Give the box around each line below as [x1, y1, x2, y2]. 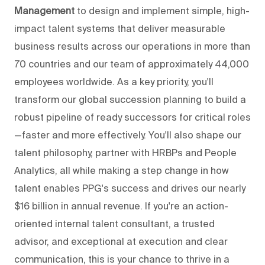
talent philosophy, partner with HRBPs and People [14, 147, 237, 158]
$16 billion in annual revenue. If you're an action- [14, 200, 228, 211]
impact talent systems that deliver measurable [14, 22, 225, 34]
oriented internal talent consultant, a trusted [14, 218, 215, 229]
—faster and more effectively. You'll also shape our [14, 129, 241, 140]
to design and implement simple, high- [75, 5, 250, 16]
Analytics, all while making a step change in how [14, 164, 229, 176]
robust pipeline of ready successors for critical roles [14, 111, 251, 122]
